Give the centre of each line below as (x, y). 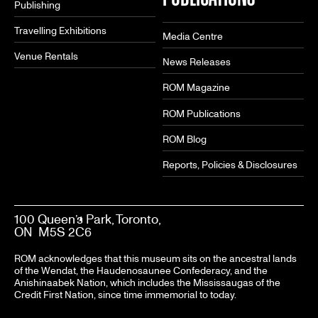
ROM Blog (185, 139)
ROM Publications (202, 114)
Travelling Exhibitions (60, 31)
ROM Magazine (196, 88)
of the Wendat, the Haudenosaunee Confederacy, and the (141, 270)
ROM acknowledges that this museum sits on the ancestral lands (155, 258)
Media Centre (193, 36)
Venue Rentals (46, 57)
